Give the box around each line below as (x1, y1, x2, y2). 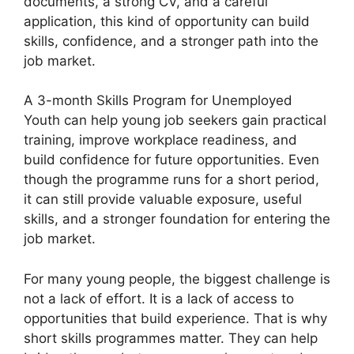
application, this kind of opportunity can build (24, 13, 310, 29)
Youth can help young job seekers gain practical (24, 112, 326, 129)
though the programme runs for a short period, (24, 171, 319, 188)
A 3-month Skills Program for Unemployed (24, 92, 292, 109)
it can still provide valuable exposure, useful (24, 191, 302, 208)
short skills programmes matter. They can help (24, 330, 318, 346)
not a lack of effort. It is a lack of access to (24, 290, 294, 307)
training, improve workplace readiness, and (24, 132, 297, 149)
